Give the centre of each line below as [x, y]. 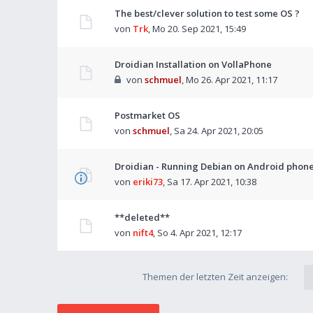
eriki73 [148, 182]
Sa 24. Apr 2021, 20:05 [219, 131]
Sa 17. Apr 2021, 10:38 [212, 182]
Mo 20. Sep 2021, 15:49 [199, 29]
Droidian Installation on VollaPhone [193, 64]
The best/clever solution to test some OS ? [207, 13]
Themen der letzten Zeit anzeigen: [216, 277]
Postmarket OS [147, 115]
